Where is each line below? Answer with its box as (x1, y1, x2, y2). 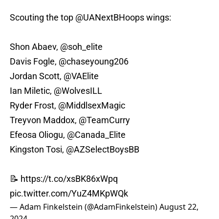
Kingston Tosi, (10, 144, 66, 155)
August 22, (159, 201, 198, 213)
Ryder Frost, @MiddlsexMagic (10, 100, 125, 111)
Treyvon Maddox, (10, 115, 79, 126)
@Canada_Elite (67, 130, 126, 140)
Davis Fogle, (10, 56, 59, 67)
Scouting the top (10, 12, 75, 23)
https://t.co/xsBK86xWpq (21, 174, 118, 184)
